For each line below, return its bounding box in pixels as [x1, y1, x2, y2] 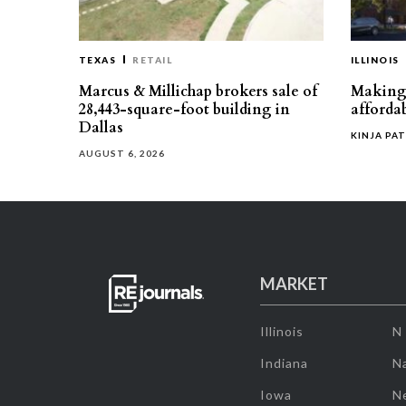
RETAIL [132, 53, 172, 65]
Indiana [260, 354, 308, 371]
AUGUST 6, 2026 [79, 147, 165, 159]
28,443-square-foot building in [79, 99, 290, 120]
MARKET [260, 273, 328, 294]
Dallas [79, 117, 123, 138]
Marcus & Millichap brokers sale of [79, 81, 317, 101]
